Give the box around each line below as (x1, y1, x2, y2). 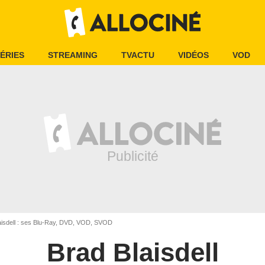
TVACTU (121, 50, 154, 60)
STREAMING (48, 50, 98, 60)
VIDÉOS (178, 50, 209, 60)
